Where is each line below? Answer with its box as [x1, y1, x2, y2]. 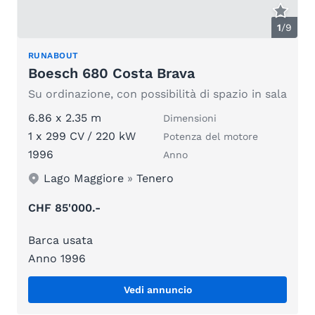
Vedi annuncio [123, 284, 192, 296]
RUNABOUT [28, 51, 79, 61]
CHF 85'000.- [28, 201, 101, 215]
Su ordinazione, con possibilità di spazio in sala [28, 87, 287, 101]
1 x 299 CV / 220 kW [28, 129, 136, 143]
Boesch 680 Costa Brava [28, 65, 195, 82]
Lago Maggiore [44, 172, 124, 186]
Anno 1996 [28, 252, 86, 266]
